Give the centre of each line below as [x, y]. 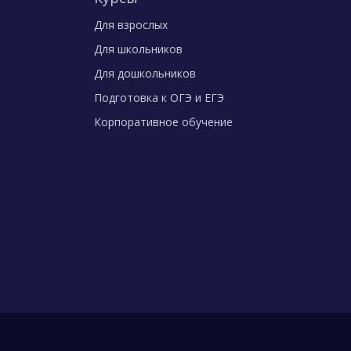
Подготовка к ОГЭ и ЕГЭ [159, 98]
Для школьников [138, 49]
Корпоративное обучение [163, 122]
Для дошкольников [145, 73]
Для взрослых [131, 25]
